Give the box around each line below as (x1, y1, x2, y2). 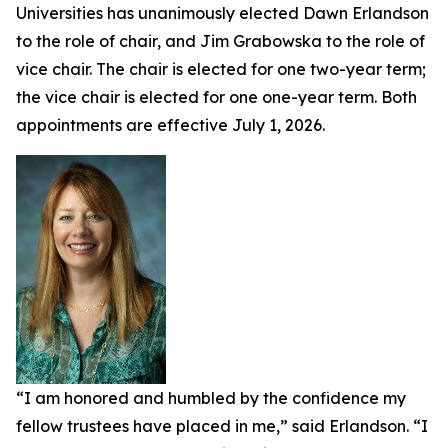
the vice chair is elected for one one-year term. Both (16, 87, 417, 107)
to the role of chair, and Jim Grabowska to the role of (16, 31, 425, 51)
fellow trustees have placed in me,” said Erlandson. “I (16, 416, 428, 437)
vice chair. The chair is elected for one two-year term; (16, 59, 426, 79)
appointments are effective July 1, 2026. (16, 115, 325, 135)
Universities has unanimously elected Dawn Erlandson (16, 3, 429, 23)
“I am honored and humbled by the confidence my (16, 388, 406, 409)
